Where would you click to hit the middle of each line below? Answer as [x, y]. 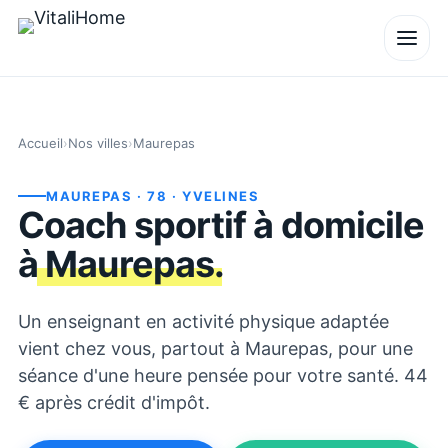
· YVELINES [213, 196]
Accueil [40, 143]
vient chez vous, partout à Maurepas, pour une [215, 348]
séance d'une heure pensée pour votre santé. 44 [223, 375]
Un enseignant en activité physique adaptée [203, 321]
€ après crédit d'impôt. [114, 402]
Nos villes [98, 143]
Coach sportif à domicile [221, 225]
